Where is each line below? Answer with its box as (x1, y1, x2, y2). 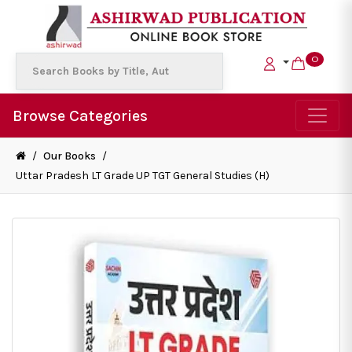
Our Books (43, 149, 96, 163)
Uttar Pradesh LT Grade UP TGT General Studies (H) (16, 169, 269, 183)
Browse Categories (13, 106, 148, 125)
